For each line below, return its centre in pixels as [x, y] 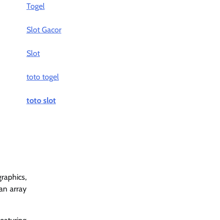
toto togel [42, 77]
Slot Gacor [44, 30]
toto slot [41, 100]
